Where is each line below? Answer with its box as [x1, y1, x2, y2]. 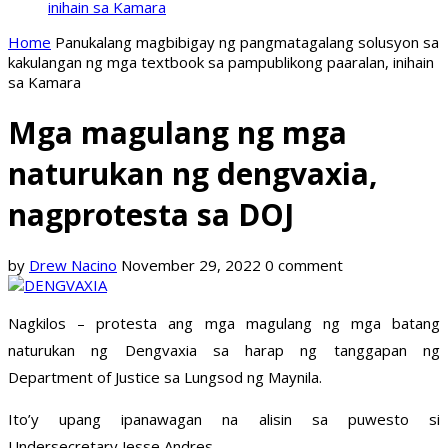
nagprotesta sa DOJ [8, 194, 294, 236]
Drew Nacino [29, 255, 117, 276]
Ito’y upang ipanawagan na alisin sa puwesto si [8, 409, 440, 430]
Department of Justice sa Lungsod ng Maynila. [8, 367, 322, 388]
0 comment [265, 255, 343, 276]
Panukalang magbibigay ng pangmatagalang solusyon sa [55, 32, 439, 52]
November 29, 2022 [121, 255, 261, 276]
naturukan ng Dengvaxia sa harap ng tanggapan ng [8, 340, 440, 361]
